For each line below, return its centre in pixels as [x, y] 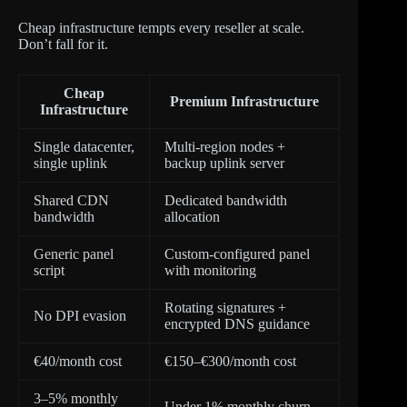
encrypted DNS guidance [237, 323]
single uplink [70, 163]
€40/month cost [78, 361]
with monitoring [210, 270]
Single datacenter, [84, 146]
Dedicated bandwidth [226, 200]
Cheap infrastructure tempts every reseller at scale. [161, 27]
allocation [192, 216]
